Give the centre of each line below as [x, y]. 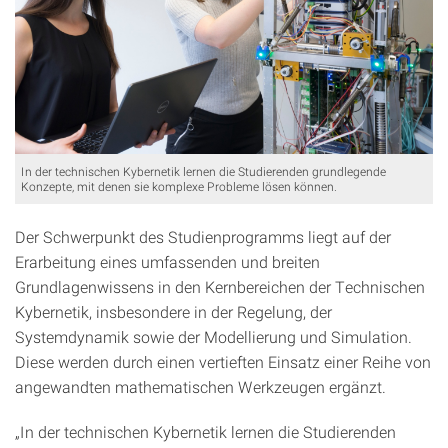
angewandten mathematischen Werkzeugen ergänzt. [200, 387]
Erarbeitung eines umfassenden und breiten [167, 262]
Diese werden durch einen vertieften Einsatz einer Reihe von [223, 362]
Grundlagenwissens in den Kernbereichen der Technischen [220, 287]
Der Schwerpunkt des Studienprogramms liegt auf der [203, 237]
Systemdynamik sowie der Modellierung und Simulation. [213, 337]
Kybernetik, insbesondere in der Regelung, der [173, 312]
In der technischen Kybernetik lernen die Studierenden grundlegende [203, 171]
